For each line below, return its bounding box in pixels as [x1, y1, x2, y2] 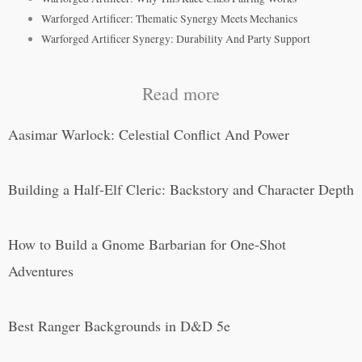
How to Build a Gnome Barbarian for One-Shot [8, 234, 286, 254]
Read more [142, 81, 220, 105]
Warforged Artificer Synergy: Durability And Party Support [41, 32, 311, 47]
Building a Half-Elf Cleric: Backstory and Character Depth [8, 179, 354, 199]
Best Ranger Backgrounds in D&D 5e [8, 315, 230, 335]
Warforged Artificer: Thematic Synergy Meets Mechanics [41, 11, 298, 27]
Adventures [8, 260, 74, 280]
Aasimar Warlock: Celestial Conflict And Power [8, 124, 289, 144]
